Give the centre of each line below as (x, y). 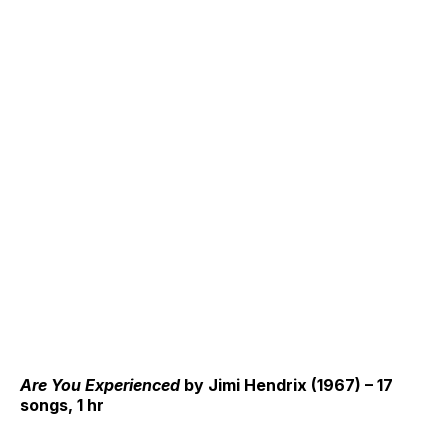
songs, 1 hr (62, 405)
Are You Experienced (100, 385)
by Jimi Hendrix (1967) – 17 (286, 385)
